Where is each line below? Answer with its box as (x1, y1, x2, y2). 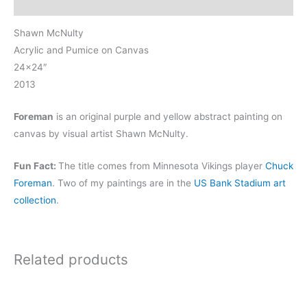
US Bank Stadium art (194, 177, 286, 189)
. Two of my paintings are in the (52, 177, 194, 189)
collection (14, 195, 56, 206)
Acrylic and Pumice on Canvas (14, 45, 149, 56)
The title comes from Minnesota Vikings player (58, 160, 265, 172)
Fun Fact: (14, 160, 58, 172)
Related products (14, 250, 128, 268)
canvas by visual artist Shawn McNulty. (14, 128, 188, 140)
